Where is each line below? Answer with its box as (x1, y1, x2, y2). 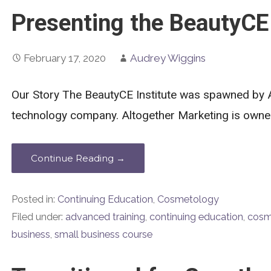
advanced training (65, 211, 145, 223)
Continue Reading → (30, 152, 125, 165)
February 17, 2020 (23, 51, 106, 64)
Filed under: (11, 211, 65, 223)
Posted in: (11, 194, 57, 206)
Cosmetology (157, 194, 219, 206)
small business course (54, 229, 152, 241)
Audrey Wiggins (129, 51, 206, 64)
